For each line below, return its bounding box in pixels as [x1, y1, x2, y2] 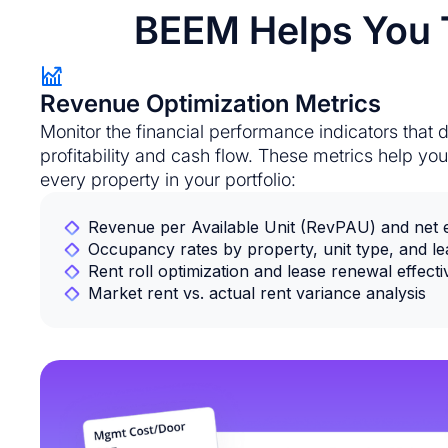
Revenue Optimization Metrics [40, 89, 381, 118]
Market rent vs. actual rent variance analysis [88, 283, 426, 303]
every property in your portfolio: [40, 169, 296, 190]
